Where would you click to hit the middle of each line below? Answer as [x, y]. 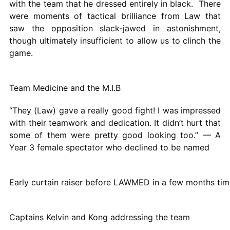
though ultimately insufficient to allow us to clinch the [115, 40]
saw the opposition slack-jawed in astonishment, [115, 28]
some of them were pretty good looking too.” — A [115, 135]
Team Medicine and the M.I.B [65, 88]
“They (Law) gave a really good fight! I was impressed [115, 110]
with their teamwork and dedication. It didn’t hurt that [115, 122]
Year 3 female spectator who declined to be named [109, 147]
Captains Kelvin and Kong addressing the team [99, 217]
